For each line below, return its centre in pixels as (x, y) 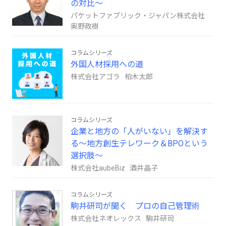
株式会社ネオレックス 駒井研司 (122, 218)
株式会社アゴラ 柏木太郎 (112, 76)
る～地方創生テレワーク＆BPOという (139, 143)
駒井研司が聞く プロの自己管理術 (135, 206)
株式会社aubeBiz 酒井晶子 (114, 168)
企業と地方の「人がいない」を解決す (139, 131)
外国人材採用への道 (107, 64)
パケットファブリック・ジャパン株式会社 (139, 15)
